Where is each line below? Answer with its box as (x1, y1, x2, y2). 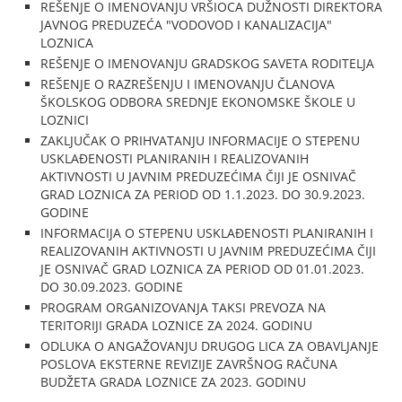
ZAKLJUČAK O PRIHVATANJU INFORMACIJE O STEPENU (40, 132, 361, 149)
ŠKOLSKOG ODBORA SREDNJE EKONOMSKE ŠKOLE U (40, 93, 356, 110)
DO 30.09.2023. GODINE (40, 278, 184, 295)
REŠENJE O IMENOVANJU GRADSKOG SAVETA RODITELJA (40, 55, 375, 72)
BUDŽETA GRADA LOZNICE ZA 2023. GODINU (40, 373, 307, 390)
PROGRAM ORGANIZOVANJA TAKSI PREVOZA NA (40, 299, 327, 316)
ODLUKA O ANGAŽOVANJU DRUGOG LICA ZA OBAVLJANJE (40, 337, 380, 354)
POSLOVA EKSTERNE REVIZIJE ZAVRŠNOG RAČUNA (40, 355, 338, 372)
